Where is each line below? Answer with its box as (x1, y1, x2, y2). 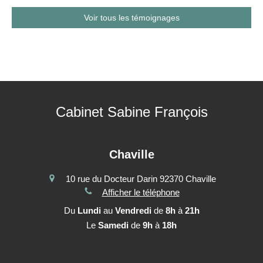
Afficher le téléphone (102, 187, 180, 197)
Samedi (98, 220, 129, 230)
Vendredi (114, 205, 151, 215)
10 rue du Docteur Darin (65, 174, 157, 184)
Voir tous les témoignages (83, 12, 180, 22)
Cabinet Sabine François (55, 103, 208, 120)
